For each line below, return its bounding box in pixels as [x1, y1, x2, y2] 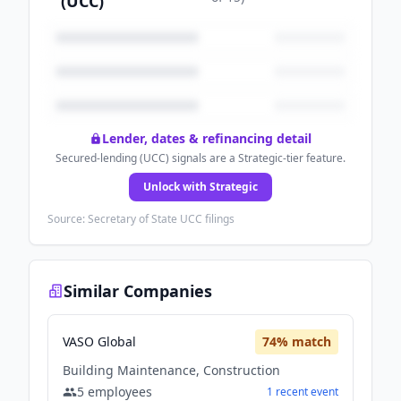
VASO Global [63, 333, 136, 350]
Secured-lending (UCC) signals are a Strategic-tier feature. [55, 150, 346, 166]
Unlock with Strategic [143, 179, 258, 194]
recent [273, 384, 311, 399]
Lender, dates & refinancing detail [102, 130, 311, 147]
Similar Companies [64, 280, 212, 302]
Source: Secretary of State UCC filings [47, 211, 235, 226]
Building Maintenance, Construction [63, 362, 280, 379]
